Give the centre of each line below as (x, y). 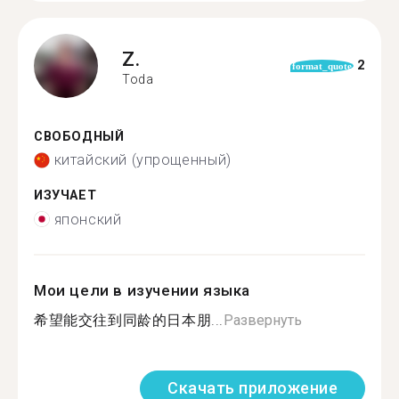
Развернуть (263, 320)
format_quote (322, 65)
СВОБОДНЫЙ (79, 136)
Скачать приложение (252, 387)
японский (88, 219)
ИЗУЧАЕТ (65, 195)
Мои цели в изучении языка (142, 290)
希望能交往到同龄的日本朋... (129, 320)
